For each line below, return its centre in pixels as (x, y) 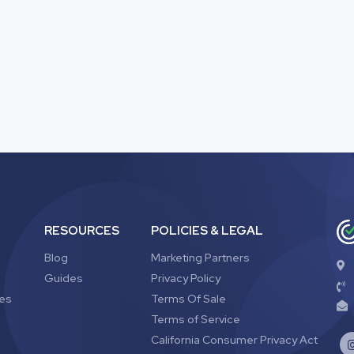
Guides (64, 278)
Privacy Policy (185, 278)
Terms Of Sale (188, 299)
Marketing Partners (200, 258)
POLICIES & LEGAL (207, 231)
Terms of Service (195, 319)
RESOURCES (82, 231)
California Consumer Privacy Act (234, 340)
